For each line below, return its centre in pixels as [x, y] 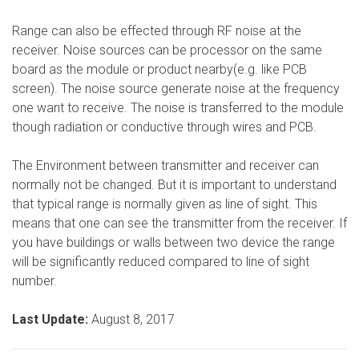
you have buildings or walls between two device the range [173, 242]
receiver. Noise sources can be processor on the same [167, 50]
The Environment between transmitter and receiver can [165, 165]
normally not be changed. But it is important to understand [174, 185]
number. [34, 281]
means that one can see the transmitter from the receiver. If [179, 223]
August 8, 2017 [136, 319]
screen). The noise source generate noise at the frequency [176, 89]
